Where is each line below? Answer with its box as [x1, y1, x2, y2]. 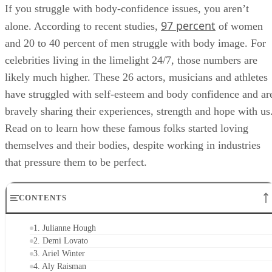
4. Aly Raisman [33, 261, 86, 271]
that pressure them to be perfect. [5, 155, 147, 168]
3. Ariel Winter [33, 248, 85, 258]
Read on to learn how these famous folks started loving [5, 121, 248, 134]
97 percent [161, 18, 216, 33]
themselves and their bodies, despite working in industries [5, 138, 260, 151]
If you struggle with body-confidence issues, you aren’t [5, 2, 249, 15]
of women [216, 19, 263, 32]
